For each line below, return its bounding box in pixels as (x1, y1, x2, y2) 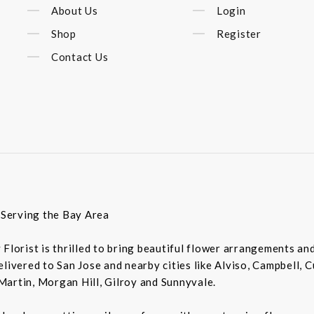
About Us (50, 4, 98, 17)
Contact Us (50, 50, 109, 64)
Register (216, 27, 261, 40)
